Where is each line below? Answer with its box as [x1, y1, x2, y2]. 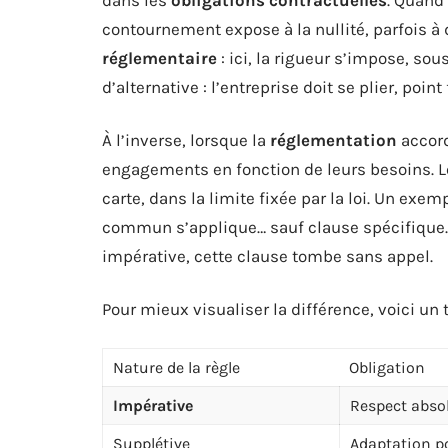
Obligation [349, 357, 425, 377]
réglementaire [102, 47, 217, 68]
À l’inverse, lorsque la [102, 129, 270, 150]
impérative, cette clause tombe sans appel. [102, 245, 433, 266]
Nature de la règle [113, 357, 240, 377]
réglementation [270, 129, 397, 150]
